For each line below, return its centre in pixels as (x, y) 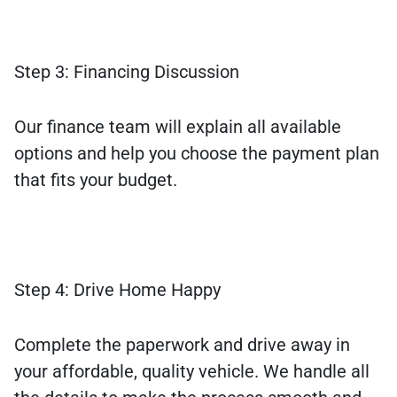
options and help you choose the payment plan (197, 154)
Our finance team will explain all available (178, 127)
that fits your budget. (96, 180)
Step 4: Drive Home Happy (117, 290)
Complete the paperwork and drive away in (182, 345)
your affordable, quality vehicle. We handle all (192, 372)
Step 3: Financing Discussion (127, 72)
